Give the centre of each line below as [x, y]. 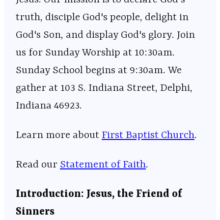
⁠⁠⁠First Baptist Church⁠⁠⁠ [148, 135]
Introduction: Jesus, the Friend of [99, 194]
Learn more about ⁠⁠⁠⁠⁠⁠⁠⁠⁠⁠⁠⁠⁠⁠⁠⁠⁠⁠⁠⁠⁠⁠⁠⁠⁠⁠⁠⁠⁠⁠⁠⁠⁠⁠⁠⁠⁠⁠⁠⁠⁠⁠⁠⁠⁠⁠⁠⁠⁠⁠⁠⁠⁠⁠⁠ [59, 135]
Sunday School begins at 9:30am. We [99, 70]
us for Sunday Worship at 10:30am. [95, 53]
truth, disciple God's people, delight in [102, 17]
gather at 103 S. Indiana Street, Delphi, [104, 88]
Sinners [35, 212]
